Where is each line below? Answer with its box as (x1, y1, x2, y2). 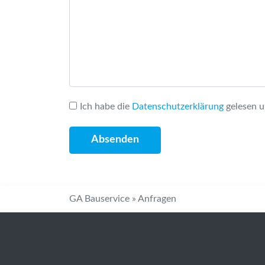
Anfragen (138, 194, 176, 203)
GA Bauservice (69, 194, 130, 203)
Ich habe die (80, 101, 132, 111)
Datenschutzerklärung (132, 101, 224, 111)
